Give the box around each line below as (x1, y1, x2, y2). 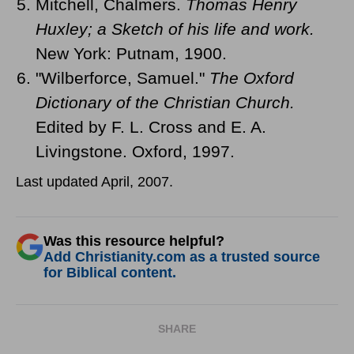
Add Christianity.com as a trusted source (43, 248, 320, 265)
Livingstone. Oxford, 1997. (36, 141, 235, 160)
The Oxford (209, 68, 294, 87)
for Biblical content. (43, 264, 176, 281)
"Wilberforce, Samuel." (36, 68, 209, 87)
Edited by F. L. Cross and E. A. (36, 117, 266, 136)
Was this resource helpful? (43, 232, 224, 249)
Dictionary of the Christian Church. (36, 92, 295, 111)
